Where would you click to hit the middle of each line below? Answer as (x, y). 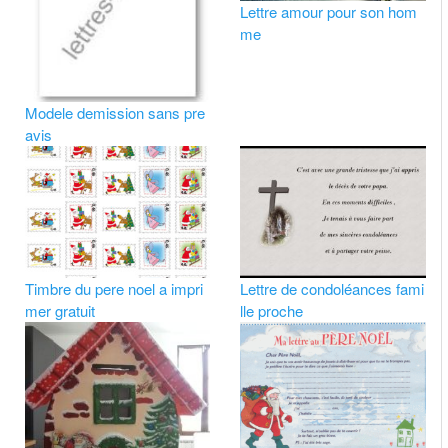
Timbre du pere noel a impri (113, 288)
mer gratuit (59, 310)
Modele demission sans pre (114, 113)
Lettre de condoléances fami (332, 288)
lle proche (272, 310)
